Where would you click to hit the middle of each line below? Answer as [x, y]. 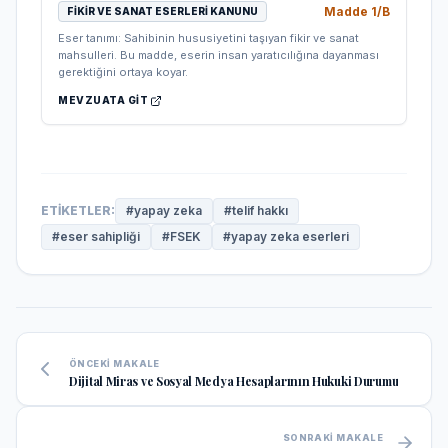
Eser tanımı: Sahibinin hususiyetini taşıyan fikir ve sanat [208, 38]
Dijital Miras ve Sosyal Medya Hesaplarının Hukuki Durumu [234, 381]
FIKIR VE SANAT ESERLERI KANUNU [162, 11]
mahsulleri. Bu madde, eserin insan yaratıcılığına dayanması [218, 55]
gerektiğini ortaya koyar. [123, 72]
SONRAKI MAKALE [332, 437]
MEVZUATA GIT [103, 100]
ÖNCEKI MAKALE [114, 363]
